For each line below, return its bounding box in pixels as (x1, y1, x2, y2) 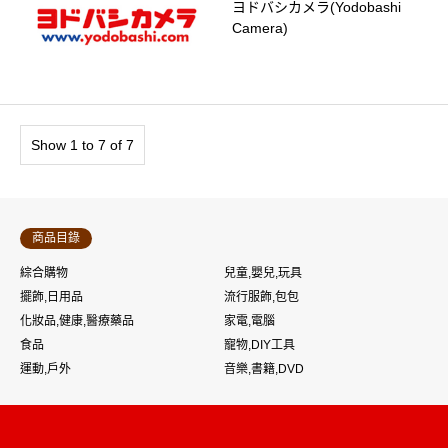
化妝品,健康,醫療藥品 (20, 313, 134, 328)
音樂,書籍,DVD (224, 361, 304, 376)
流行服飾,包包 (224, 289, 299, 304)
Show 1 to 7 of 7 (31, 136, 134, 153)
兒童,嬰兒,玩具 (224, 265, 302, 280)
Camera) (231, 20, 288, 37)
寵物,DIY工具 (224, 337, 295, 352)
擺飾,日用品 (20, 289, 83, 304)
